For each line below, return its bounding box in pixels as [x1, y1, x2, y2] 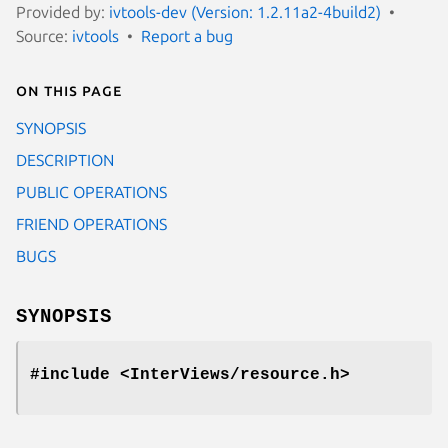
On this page [16, 80, 122, 99]
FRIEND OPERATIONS [16, 214, 167, 233]
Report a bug [141, 26, 233, 45]
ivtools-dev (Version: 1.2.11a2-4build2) [109, 2, 381, 21]
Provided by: [16, 2, 109, 21]
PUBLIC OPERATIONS [16, 182, 167, 201]
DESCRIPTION [16, 150, 114, 169]
